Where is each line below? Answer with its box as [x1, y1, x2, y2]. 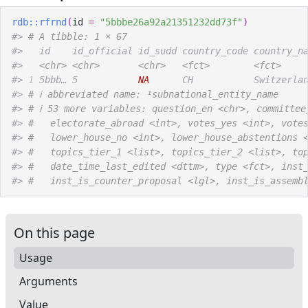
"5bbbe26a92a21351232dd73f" [100, 16, 243, 27]
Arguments [19, 273, 78, 289]
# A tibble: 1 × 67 [28, 30, 127, 42]
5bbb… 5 [34, 74, 138, 85]
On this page [14, 223, 95, 242]
